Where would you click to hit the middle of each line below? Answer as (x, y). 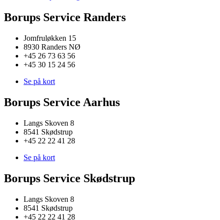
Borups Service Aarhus (62, 102)
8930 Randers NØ (52, 47)
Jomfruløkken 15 (50, 38)
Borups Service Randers (65, 17)
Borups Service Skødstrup (69, 178)
